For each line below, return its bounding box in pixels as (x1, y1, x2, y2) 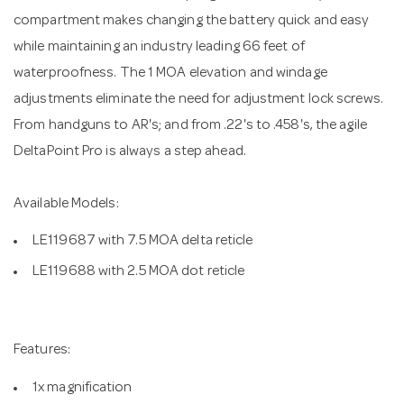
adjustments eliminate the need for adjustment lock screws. (14, 92, 383, 107)
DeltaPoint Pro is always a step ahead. (14, 144, 246, 160)
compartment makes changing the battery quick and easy (14, 14, 370, 29)
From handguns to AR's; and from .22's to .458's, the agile (14, 118, 367, 133)
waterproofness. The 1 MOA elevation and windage (14, 66, 327, 81)
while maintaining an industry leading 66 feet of (14, 40, 305, 55)
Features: (14, 344, 70, 358)
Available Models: (14, 197, 119, 212)
